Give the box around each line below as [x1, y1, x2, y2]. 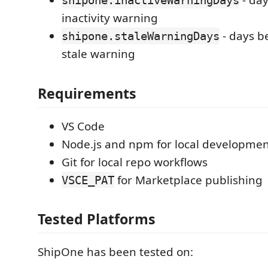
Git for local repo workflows [62, 154, 208, 170]
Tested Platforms [38, 209, 156, 229]
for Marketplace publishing [114, 172, 263, 188]
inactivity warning [62, 10, 158, 26]
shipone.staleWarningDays [62, 29, 220, 42]
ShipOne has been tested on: [38, 244, 193, 260]
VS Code [62, 118, 105, 134]
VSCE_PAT [62, 173, 114, 187]
